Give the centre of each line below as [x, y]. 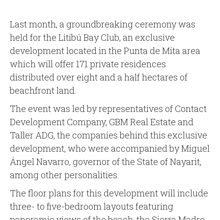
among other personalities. [65, 175]
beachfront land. [43, 91]
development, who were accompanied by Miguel [110, 149]
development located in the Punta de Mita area [105, 51]
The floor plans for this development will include [109, 193]
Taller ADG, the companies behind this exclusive [109, 135]
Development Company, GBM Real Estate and [102, 122]
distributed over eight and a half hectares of [99, 77]
